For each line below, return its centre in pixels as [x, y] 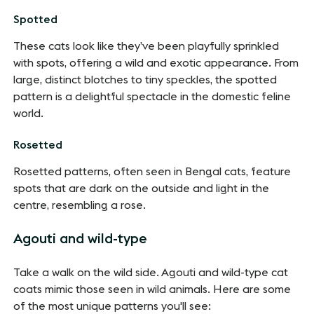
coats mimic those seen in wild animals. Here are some [152, 290]
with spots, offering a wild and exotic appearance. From [156, 63]
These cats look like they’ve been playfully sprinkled [146, 47]
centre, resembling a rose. [80, 206]
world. [29, 114]
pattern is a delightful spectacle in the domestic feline [152, 97]
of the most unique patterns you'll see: [112, 307]
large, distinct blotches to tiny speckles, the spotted [145, 80]
